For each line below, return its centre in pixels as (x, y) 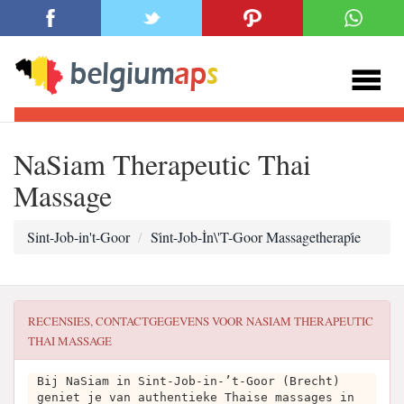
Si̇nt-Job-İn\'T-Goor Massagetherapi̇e (256, 237)
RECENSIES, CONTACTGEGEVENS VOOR (137, 321)
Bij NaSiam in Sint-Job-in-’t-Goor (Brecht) (188, 381)
